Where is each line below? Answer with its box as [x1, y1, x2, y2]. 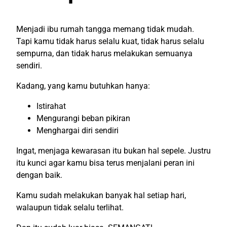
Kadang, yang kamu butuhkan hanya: [16, 81, 150, 91]
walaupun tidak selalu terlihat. [16, 202, 124, 212]
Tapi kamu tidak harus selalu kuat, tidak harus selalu [16, 36, 204, 46]
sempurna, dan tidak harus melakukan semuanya [16, 48, 193, 58]
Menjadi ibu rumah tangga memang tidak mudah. [16, 24, 194, 34]
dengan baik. [16, 170, 62, 180]
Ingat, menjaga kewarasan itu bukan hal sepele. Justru [16, 145, 211, 156]
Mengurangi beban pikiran [36, 113, 130, 123]
